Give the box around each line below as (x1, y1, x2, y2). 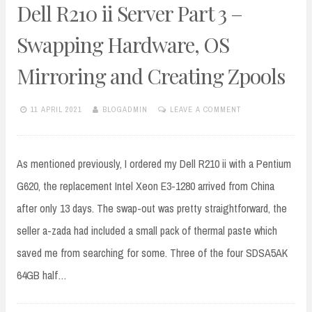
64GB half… (17, 267, 67, 283)
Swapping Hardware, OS (17, 31, 229, 59)
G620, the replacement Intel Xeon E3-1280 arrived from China (17, 178, 274, 194)
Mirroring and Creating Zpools (17, 62, 285, 91)
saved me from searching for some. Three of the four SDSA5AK (17, 245, 288, 261)
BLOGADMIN (102, 104, 148, 114)
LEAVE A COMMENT (170, 104, 241, 114)
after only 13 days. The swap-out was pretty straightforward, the (17, 201, 287, 217)
